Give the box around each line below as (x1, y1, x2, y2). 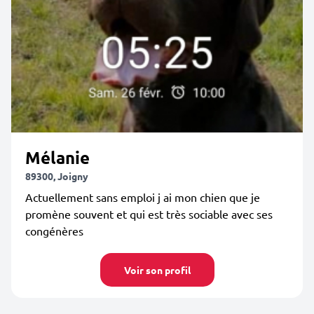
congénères (25, 224, 83, 238)
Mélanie (25, 146, 90, 168)
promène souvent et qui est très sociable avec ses (25, 207, 273, 221)
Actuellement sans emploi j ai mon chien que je (25, 190, 260, 204)
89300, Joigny (25, 170, 88, 182)
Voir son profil (123, 264, 191, 276)
